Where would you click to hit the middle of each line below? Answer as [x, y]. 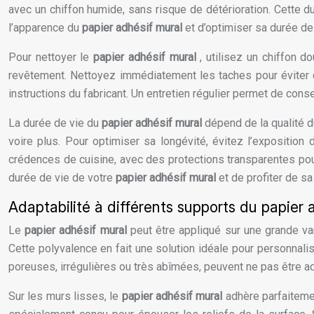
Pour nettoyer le [51, 57]
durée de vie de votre [62, 178]
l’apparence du [45, 28]
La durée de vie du [55, 123]
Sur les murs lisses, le [65, 296]
